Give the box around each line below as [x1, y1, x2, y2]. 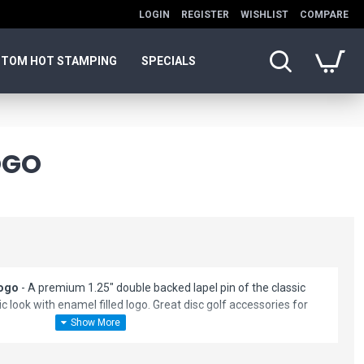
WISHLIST [240, 8, 288, 20]
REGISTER [181, 8, 229, 20]
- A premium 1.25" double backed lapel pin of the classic [19, 281, 305, 294]
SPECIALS [141, 54, 196, 67]
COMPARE [300, 8, 349, 20]
